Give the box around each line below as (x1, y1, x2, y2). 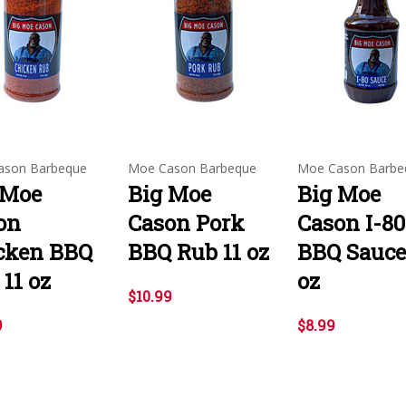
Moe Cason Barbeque (128, 159, 256, 177)
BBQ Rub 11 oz (128, 237, 269, 266)
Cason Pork (128, 208, 245, 237)
